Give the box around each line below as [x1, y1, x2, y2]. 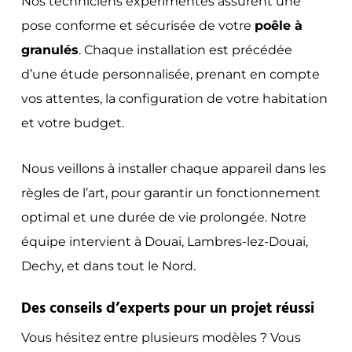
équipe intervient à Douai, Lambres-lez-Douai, [20, 233, 308, 249]
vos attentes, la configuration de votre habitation [20, 90, 328, 106]
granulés [20, 42, 79, 57]
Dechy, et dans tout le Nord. [20, 258, 196, 273]
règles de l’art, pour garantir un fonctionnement [20, 185, 321, 200]
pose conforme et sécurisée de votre [20, 17, 255, 33]
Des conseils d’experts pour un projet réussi [20, 296, 314, 321]
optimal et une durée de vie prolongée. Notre [20, 209, 306, 225]
